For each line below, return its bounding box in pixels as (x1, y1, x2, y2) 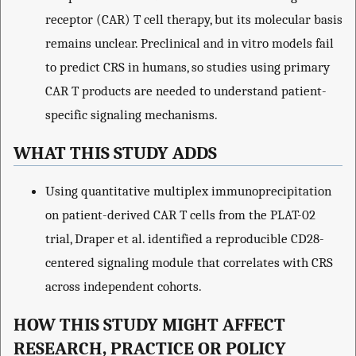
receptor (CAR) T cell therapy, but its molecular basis (45, 11, 342, 28)
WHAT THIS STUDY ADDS (14, 142, 217, 164)
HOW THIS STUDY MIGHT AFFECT (14, 315, 285, 336)
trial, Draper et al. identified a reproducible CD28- (45, 230, 324, 247)
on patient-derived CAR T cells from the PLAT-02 (45, 207, 315, 223)
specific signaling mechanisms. (45, 106, 218, 123)
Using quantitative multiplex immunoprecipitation (45, 183, 331, 199)
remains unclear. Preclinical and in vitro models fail (45, 35, 334, 52)
